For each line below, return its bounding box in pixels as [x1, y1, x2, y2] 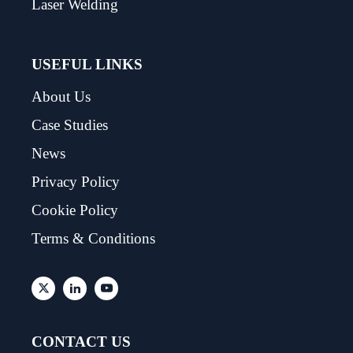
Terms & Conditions [32, 229, 155, 247]
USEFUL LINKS [32, 55, 143, 72]
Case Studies [32, 116, 108, 133]
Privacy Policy [32, 173, 120, 190]
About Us [32, 87, 91, 105]
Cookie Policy [32, 201, 118, 218]
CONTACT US [32, 333, 131, 350]
